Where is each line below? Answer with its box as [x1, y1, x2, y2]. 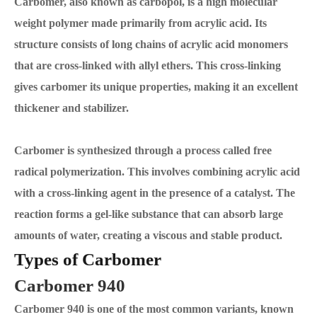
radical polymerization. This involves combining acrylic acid [14, 166, 300, 178]
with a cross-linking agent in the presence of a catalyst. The [14, 187, 295, 199]
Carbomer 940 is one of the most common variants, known [14, 303, 294, 315]
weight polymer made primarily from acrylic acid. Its [14, 17, 267, 29]
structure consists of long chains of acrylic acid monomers [14, 38, 288, 50]
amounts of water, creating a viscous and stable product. [14, 229, 282, 241]
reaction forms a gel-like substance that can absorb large [14, 208, 283, 220]
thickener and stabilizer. [14, 102, 129, 114]
